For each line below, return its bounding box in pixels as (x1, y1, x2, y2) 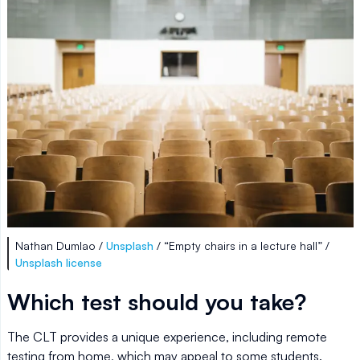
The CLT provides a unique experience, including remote (7, 329, 327, 346)
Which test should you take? (7, 288, 306, 317)
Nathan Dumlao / (15, 239, 106, 253)
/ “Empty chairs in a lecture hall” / (153, 239, 329, 253)
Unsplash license (15, 256, 102, 270)
